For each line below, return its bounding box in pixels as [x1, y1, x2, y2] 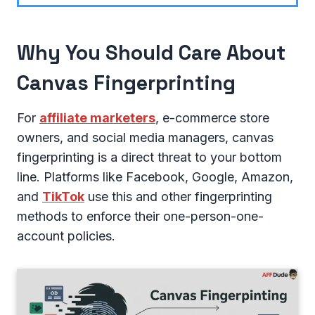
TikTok [42, 188, 84, 204]
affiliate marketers [39, 110, 155, 125]
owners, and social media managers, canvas [17, 129, 274, 145]
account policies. [17, 228, 115, 243]
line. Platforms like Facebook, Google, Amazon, [17, 169, 293, 184]
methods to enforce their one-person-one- [17, 208, 264, 224]
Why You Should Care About [17, 39, 285, 66]
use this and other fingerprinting [84, 188, 272, 204]
